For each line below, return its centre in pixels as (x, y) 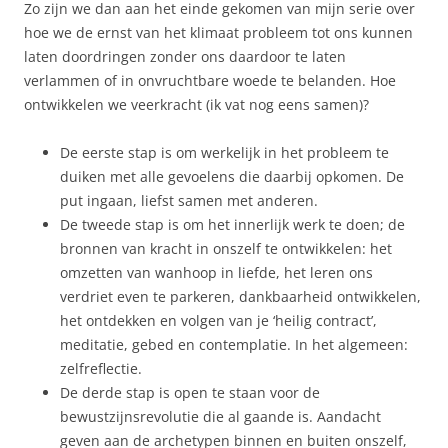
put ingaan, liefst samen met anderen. (189, 200)
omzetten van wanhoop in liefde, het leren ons (216, 272)
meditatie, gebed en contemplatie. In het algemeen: (234, 344)
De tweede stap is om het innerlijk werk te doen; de (232, 224)
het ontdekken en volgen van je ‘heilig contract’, (218, 320)
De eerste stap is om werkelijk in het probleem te (224, 152)
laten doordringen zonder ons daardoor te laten (185, 56)
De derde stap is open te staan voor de (190, 392)
